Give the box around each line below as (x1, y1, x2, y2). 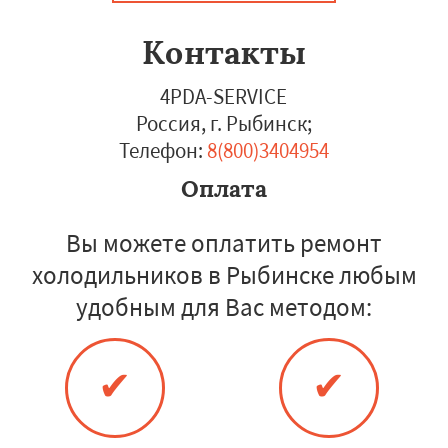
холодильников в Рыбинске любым (31, 259, 417, 291)
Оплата (181, 174, 267, 203)
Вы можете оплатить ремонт (66, 227, 382, 259)
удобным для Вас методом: (76, 291, 372, 323)
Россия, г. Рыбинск (135, 110, 307, 137)
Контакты (141, 32, 306, 73)
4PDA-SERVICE (160, 83, 288, 110)
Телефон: (118, 137, 203, 164)
